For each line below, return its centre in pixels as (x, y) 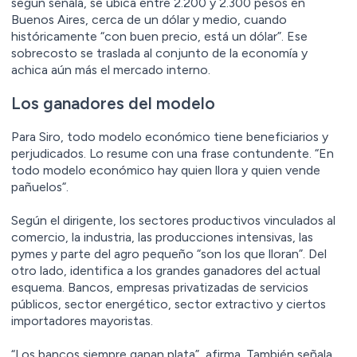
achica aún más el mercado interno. (111, 69)
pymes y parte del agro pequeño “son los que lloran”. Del (169, 253)
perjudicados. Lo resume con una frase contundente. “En (173, 153)
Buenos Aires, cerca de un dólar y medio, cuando (149, 19)
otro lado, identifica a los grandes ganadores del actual (166, 270)
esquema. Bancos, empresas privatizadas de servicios (160, 287)
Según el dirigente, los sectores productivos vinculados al (173, 220)
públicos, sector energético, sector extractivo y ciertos (169, 304)
